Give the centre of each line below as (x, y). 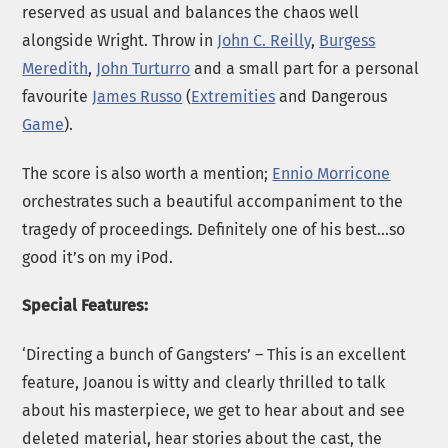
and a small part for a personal (305, 68)
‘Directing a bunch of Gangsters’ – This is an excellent (214, 355)
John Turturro (143, 68)
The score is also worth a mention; (147, 173)
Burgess (347, 40)
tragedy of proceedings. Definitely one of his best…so (214, 229)
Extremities (233, 96)
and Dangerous (331, 96)
